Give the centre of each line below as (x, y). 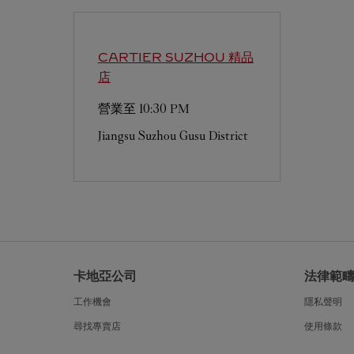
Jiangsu (116, 136)
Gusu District (213, 136)
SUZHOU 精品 (209, 57)
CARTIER (130, 57)
